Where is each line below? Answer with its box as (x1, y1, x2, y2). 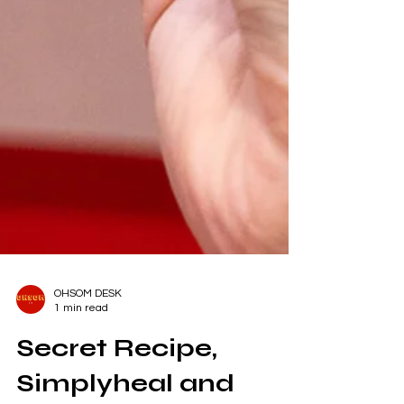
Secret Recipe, (16, 360, 217, 390)
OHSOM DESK (54, 315, 122, 326)
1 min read (54, 329, 108, 341)
